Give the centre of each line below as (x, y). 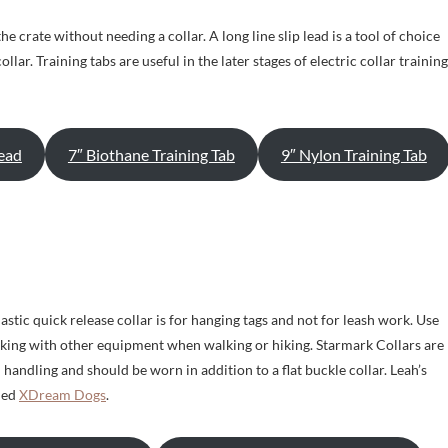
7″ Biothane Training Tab (151, 154)
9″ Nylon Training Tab (353, 154)
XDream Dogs (62, 394)
